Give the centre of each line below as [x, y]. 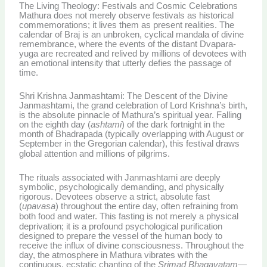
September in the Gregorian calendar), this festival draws [130, 144]
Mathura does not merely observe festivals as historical [127, 15]
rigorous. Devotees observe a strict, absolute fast [115, 197]
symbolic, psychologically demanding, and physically [122, 187]
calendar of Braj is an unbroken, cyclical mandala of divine [132, 34]
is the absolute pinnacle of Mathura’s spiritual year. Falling [131, 115]
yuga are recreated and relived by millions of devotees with [133, 53]
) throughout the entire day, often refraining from [147, 207]
